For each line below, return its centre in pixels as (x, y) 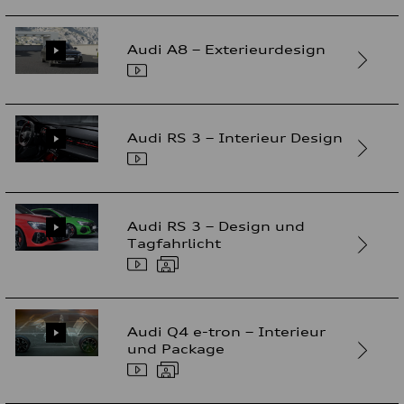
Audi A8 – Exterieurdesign (227, 49)
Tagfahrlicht (174, 243)
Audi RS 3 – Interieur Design (235, 137)
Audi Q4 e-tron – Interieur (227, 331)
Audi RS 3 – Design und (216, 225)
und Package (176, 348)
